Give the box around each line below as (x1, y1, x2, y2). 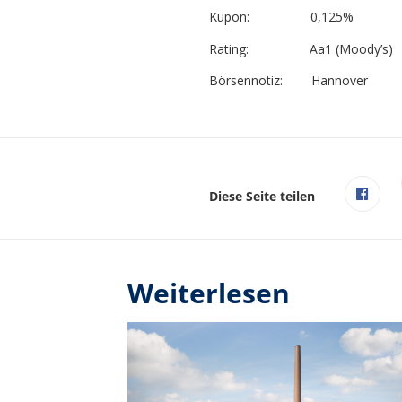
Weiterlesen (127, 274, 290, 311)
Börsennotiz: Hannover (208, 72, 368, 90)
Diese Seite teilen (208, 187, 315, 205)
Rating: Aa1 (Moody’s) (208, 39, 393, 57)
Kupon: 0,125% (208, 8, 354, 26)
